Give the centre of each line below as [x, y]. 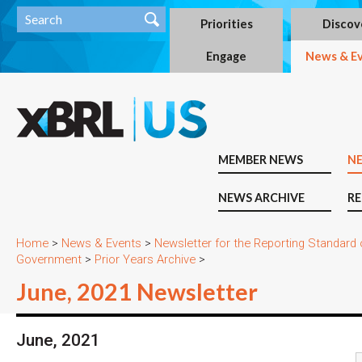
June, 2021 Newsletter [137, 292]
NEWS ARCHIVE [261, 198]
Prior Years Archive [145, 259]
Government [49, 259]
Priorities [226, 24]
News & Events [101, 243]
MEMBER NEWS [261, 160]
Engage [226, 56]
